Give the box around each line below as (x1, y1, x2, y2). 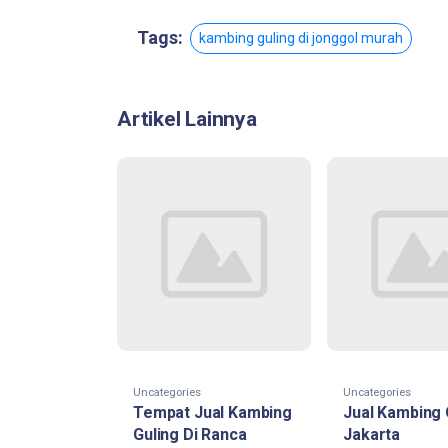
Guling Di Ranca (133, 424, 247, 444)
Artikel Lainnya (117, 106, 257, 131)
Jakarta (343, 424, 401, 444)
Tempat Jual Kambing (133, 402, 292, 422)
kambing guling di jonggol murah (199, 29, 403, 46)
